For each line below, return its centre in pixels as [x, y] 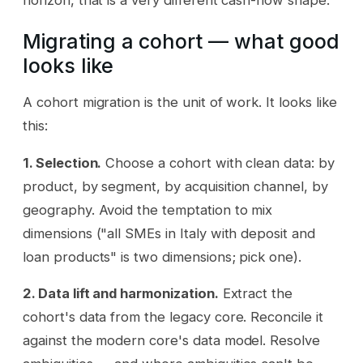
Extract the [256, 294]
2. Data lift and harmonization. [121, 294]
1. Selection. [62, 162]
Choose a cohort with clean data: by [218, 162]
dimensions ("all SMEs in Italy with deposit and [169, 233]
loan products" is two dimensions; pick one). [162, 256]
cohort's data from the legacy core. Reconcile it [173, 317]
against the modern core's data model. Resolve [171, 341]
